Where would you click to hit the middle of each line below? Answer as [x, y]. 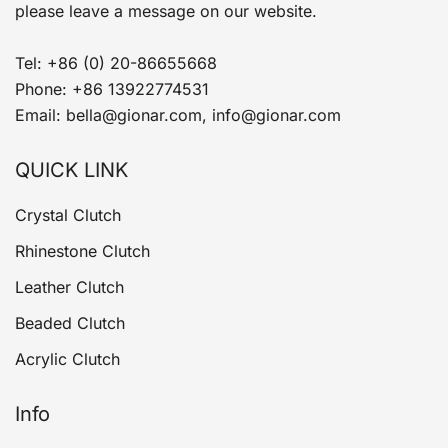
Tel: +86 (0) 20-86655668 [116, 63]
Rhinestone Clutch [82, 251]
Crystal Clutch [68, 215]
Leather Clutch [69, 287]
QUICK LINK [71, 170]
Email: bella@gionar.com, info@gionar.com [178, 115]
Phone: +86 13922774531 [112, 89]
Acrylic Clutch [67, 359]
